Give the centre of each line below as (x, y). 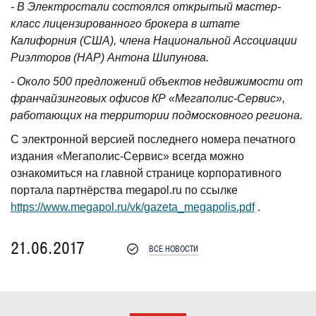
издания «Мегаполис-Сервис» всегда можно (127, 156)
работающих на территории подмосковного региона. (157, 115)
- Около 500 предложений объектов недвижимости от (157, 81)
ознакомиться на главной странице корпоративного (146, 173)
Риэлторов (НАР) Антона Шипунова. (110, 57)
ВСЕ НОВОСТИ (174, 249)
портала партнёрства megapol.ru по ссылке (124, 190)
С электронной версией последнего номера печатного (153, 139)
